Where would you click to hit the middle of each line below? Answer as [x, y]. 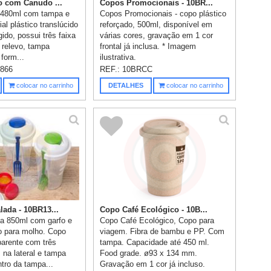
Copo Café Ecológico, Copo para [157, 220]
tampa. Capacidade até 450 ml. [155, 242]
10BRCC [138, 69]
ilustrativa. [118, 57]
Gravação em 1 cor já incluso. [153, 264]
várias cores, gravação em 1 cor [157, 35]
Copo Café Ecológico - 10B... [154, 209]
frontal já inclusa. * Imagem [148, 46]
